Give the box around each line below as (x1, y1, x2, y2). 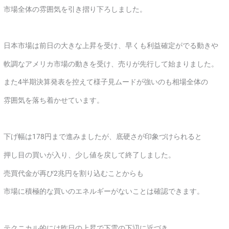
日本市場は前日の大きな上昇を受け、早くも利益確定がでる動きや (4, 41, 219, 50)
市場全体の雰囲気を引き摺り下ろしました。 (4, 5, 147, 13)
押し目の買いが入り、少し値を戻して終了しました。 (4, 151, 176, 159)
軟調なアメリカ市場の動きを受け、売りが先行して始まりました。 (4, 59, 219, 68)
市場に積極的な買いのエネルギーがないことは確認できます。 (4, 187, 204, 196)
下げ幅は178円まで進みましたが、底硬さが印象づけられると (4, 132, 202, 141)
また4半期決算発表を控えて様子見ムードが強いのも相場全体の (4, 78, 209, 86)
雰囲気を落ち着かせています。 (4, 96, 104, 105)
